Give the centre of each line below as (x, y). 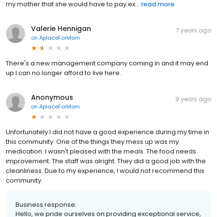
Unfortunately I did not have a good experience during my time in (108, 132)
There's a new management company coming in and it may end (107, 63)
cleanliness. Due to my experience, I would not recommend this (105, 170)
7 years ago (194, 30)
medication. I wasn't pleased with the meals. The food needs (101, 151)
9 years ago (193, 99)
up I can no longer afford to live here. (63, 73)
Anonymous (52, 97)
